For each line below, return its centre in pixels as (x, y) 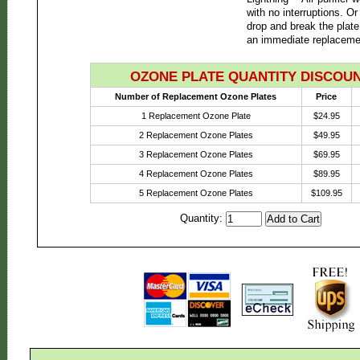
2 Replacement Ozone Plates (196, 135)
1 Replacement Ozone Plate (196, 116)
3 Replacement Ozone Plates (196, 154)
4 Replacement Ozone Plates (196, 174)
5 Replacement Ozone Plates (196, 193)
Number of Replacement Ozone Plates (196, 96)
